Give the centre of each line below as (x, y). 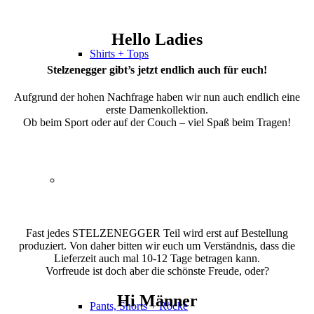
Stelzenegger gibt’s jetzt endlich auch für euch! (157, 70)
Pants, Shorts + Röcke (139, 306)
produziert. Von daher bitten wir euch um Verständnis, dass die (157, 246)
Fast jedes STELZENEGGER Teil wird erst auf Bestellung (157, 233)
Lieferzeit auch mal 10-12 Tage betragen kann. (157, 259)
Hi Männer (157, 301)
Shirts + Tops (119, 54)
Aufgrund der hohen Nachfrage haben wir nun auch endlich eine (157, 97)
